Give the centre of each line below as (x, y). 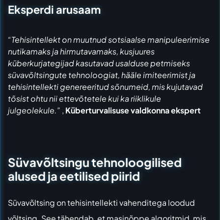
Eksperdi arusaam (54, 10)
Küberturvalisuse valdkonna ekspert (133, 110)
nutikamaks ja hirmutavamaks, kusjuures (81, 52)
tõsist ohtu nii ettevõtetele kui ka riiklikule (84, 99)
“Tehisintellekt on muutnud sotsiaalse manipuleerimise (109, 40)
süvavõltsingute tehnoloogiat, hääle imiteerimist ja (102, 75)
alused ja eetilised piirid (74, 176)
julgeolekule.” (34, 110)
